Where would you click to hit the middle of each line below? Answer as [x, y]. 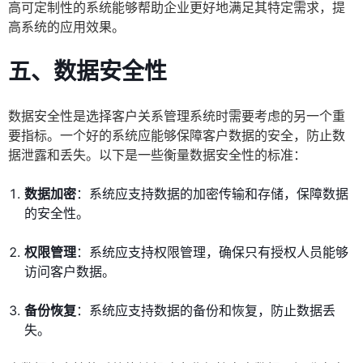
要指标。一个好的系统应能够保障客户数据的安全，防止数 [177, 136]
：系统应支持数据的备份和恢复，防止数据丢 [206, 311]
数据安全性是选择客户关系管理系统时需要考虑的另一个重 [177, 116]
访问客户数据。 [70, 272]
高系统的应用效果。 [66, 27]
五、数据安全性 [88, 72]
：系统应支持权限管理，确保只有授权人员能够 [212, 252]
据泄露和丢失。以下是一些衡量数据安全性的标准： [157, 155]
